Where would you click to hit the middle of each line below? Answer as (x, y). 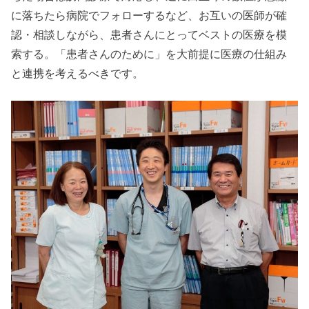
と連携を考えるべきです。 (78, 73)
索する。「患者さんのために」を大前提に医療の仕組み (149, 54)
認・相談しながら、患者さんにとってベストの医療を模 (149, 35)
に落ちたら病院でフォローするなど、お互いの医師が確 (149, 16)
